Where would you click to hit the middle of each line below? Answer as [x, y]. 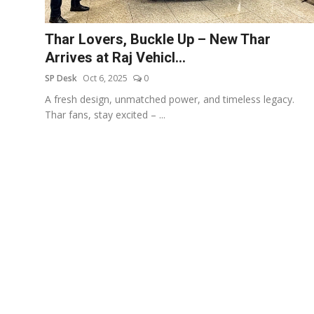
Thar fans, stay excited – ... [105, 114]
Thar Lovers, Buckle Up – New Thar [158, 39]
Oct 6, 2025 [105, 78]
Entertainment [44, 79]
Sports [27, 45]
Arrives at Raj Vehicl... [115, 57]
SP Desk [61, 78]
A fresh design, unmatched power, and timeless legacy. [170, 99]
